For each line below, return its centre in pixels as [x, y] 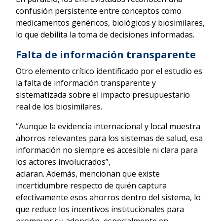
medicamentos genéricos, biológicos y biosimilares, [110, 22]
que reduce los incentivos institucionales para [100, 209]
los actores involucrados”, [63, 162]
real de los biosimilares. [61, 106]
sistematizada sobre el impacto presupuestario [103, 94]
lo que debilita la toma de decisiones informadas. [106, 34]
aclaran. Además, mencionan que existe [88, 173]
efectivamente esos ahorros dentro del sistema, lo [108, 197]
